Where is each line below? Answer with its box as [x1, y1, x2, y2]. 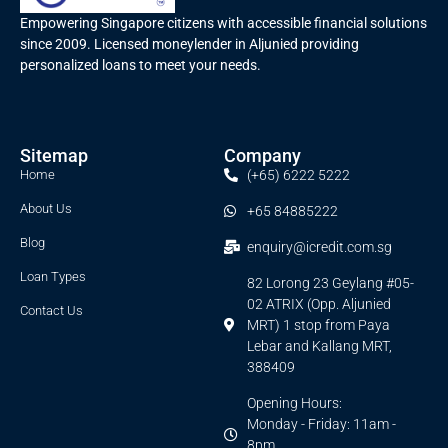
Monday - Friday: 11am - [246, 415, 396, 432]
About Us [20, 200, 72, 216]
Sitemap [20, 144, 88, 166]
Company [224, 144, 301, 166]
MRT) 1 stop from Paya [246, 316, 390, 333]
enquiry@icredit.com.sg [246, 238, 392, 255]
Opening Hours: [246, 394, 342, 411]
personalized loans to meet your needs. [20, 56, 261, 73]
